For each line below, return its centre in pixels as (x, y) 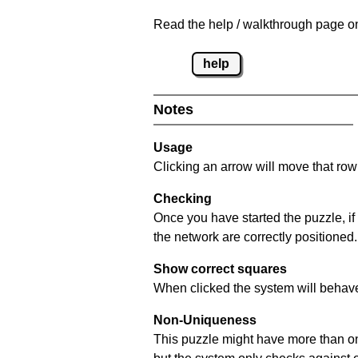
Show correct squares (220, 268)
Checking (183, 198)
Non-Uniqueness (205, 320)
